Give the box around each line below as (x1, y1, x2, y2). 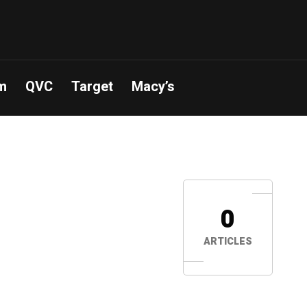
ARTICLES (204, 234, 252, 249)
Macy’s (132, 77, 175, 97)
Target (71, 77, 113, 97)
